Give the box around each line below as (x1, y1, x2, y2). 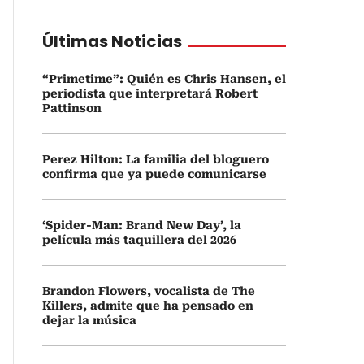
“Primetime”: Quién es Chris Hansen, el (42, 72, 286, 85)
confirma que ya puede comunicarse (42, 167, 266, 180)
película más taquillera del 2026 (42, 233, 236, 246)
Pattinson (42, 102, 102, 115)
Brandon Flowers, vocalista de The (42, 284, 255, 297)
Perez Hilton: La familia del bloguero (42, 153, 269, 166)
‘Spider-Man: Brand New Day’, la (42, 219, 241, 232)
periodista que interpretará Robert (42, 87, 258, 100)
